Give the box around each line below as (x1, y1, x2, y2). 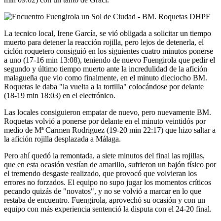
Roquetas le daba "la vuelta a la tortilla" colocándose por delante (4, 82, 204, 91)
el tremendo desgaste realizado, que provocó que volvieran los (4, 169, 197, 178)
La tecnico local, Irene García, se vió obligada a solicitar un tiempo (4, 29, 211, 38)
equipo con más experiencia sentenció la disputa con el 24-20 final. (4, 205, 212, 214)
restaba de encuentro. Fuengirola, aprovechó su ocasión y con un (4, 196, 205, 205)
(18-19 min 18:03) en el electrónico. (4, 91, 115, 100)
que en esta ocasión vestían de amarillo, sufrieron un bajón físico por (4, 160, 216, 169)
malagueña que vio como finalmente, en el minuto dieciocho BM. (4, 74, 207, 82)
